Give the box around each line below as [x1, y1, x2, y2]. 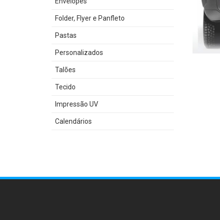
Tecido [55, 83, 76, 91]
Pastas [55, 31, 77, 39]
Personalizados [55, 49, 103, 56]
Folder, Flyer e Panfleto [55, 14, 125, 22]
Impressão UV [55, 100, 98, 108]
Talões [55, 66, 76, 74]
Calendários [55, 117, 92, 125]
